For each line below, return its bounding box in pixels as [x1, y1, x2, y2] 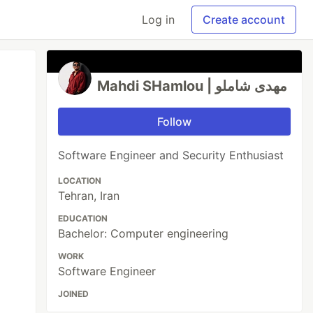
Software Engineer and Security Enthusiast [58, 148, 284, 162]
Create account [203, 13, 285, 27]
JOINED [58, 289, 89, 299]
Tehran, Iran [58, 189, 120, 203]
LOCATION [58, 175, 102, 186]
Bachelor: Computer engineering [58, 226, 229, 240]
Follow [157, 115, 192, 129]
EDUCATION [58, 213, 108, 224]
